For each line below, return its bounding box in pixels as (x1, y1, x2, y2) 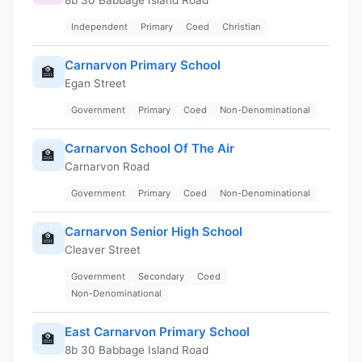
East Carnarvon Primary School (65, 323, 250, 339)
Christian (222, 20, 261, 32)
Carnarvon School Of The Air (65, 140, 234, 156)
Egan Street (65, 76, 126, 90)
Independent (71, 20, 128, 32)
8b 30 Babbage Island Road (65, 343, 208, 356)
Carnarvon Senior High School (65, 223, 242, 239)
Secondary (138, 270, 184, 282)
